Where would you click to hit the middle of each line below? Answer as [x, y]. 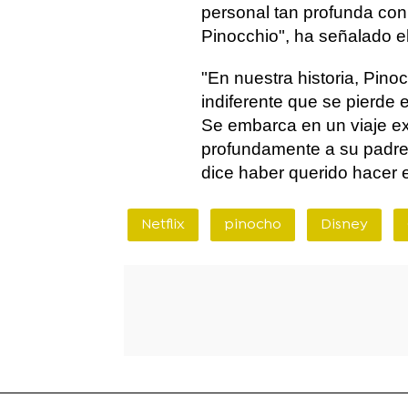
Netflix [163, 225]
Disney [344, 225]
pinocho [253, 225]
